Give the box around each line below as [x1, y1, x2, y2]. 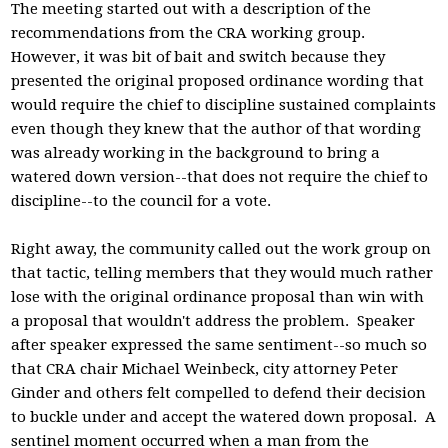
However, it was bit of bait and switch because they [11, 48, 386, 66]
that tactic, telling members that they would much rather [11, 264, 434, 282]
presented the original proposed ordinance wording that [11, 72, 425, 90]
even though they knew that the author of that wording [11, 120, 422, 138]
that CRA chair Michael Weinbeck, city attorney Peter [11, 360, 399, 378]
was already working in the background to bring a [11, 144, 381, 162]
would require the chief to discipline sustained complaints [11, 96, 437, 114]
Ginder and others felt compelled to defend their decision [11, 384, 427, 402]
